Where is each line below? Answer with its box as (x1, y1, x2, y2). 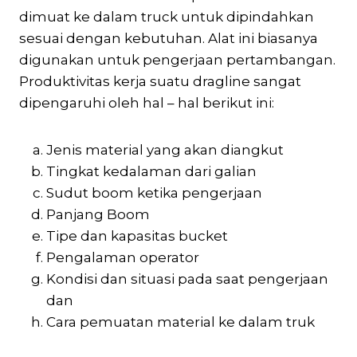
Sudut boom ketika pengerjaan (46, 184, 262, 201)
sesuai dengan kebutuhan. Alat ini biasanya (19, 29, 318, 46)
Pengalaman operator (46, 249, 199, 265)
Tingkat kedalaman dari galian (46, 163, 257, 179)
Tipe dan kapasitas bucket (46, 227, 228, 244)
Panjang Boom (46, 206, 150, 222)
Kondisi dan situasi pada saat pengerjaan (46, 270, 328, 287)
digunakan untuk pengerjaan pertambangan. (19, 51, 335, 68)
